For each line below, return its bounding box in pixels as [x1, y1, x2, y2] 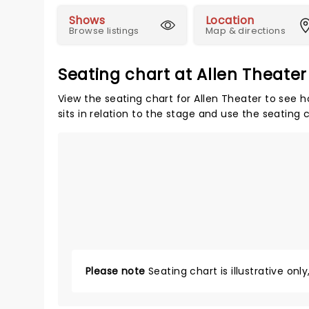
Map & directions [206, 24, 286, 37]
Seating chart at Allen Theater [58, 63, 308, 86]
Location [206, 12, 255, 28]
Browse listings [69, 24, 139, 37]
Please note [86, 264, 146, 278]
